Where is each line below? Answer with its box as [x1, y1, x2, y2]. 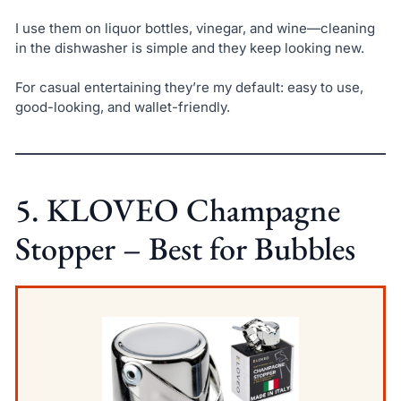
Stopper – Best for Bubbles [14, 227, 355, 270]
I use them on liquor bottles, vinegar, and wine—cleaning [14, 19, 375, 37]
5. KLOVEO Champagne [14, 189, 340, 232]
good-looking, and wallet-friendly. [14, 98, 230, 116]
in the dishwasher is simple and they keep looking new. [14, 38, 364, 56]
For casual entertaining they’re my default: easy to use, [14, 79, 363, 97]
